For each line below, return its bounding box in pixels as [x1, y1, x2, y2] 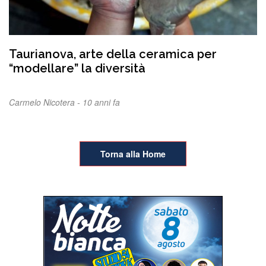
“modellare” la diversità [9, 61, 145, 75]
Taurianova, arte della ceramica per [9, 46, 217, 61]
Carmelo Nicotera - [9, 96, 83, 108]
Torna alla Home [100, 147, 166, 160]
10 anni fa [83, 96, 120, 108]
